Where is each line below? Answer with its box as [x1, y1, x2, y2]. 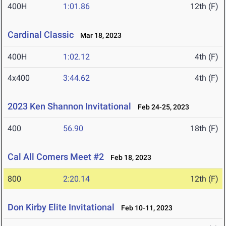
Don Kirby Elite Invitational [8, 202, 115, 213]
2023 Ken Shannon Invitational [8, 101, 131, 112]
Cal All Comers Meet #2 [8, 151, 104, 162]
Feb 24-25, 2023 [133, 103, 189, 111]
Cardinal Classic [8, 29, 74, 40]
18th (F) [190, 124, 218, 134]
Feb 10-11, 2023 [117, 204, 173, 212]
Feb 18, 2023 [106, 153, 151, 162]
